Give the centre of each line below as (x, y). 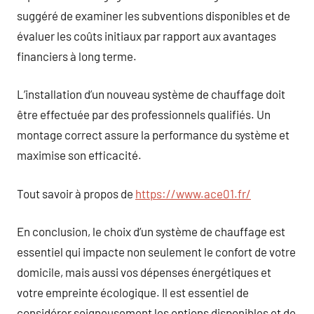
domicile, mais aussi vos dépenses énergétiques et (144, 272)
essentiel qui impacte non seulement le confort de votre (156, 252)
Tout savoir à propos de (76, 193)
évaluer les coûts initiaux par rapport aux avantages (146, 35)
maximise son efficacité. (79, 155)
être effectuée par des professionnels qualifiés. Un (144, 114)
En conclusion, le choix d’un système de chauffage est (151, 231)
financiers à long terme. (77, 56)
